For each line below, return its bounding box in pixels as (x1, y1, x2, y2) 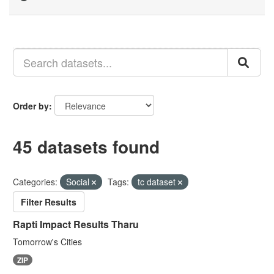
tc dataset (138, 176, 178, 188)
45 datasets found (13, 134, 160, 159)
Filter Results (21, 196, 76, 208)
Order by (13, 100, 49, 112)
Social (66, 176, 92, 188)
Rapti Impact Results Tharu (13, 217, 139, 231)
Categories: (13, 176, 57, 188)
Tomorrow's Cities (13, 235, 82, 248)
